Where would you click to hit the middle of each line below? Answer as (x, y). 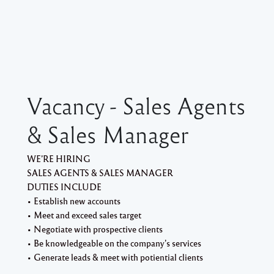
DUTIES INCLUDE (64, 186)
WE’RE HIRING (59, 158)
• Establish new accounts (74, 200)
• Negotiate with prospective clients (95, 228)
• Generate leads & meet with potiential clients (115, 257)
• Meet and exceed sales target (84, 214)
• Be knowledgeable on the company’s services (114, 243)
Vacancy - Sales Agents (136, 105)
